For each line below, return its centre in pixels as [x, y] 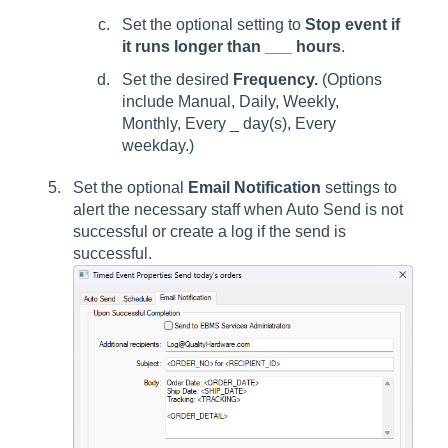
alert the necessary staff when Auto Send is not [238, 210]
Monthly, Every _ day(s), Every [229, 124]
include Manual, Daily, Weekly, [230, 102]
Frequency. [275, 80]
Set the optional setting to [213, 25]
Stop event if [352, 25]
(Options [350, 80]
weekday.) [158, 146]
